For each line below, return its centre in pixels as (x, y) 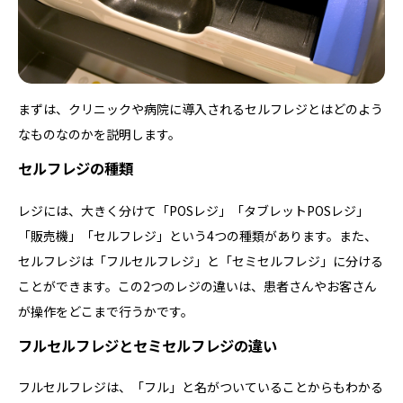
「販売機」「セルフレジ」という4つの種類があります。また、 (197, 235)
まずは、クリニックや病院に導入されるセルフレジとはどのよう (201, 109)
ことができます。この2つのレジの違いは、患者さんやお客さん (197, 286)
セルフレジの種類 (76, 169)
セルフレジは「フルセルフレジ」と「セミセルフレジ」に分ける (201, 260)
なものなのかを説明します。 (99, 134)
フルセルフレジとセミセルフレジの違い (148, 345)
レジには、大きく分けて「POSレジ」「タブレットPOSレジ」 (193, 210)
